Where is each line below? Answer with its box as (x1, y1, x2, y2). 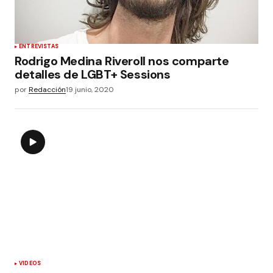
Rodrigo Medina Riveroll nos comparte (15, 53, 229, 69)
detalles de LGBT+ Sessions (15, 66, 171, 82)
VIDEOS (19, 260, 41, 268)
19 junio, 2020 (66, 85, 114, 94)
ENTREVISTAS (19, 43, 58, 50)
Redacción (29, 85, 66, 94)
